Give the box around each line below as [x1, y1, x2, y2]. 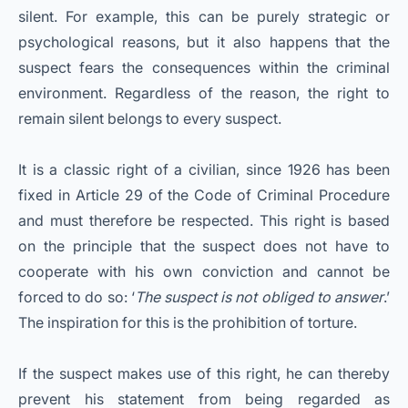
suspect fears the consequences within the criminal [18, 58, 390, 77]
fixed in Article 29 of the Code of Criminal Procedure [18, 186, 390, 205]
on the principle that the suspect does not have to [18, 237, 390, 256]
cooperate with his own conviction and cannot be [18, 262, 390, 281]
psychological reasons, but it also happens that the [18, 33, 390, 52]
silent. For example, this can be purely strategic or [18, 7, 390, 26]
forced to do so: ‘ [18, 288, 135, 307]
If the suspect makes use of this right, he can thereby [18, 364, 390, 383]
